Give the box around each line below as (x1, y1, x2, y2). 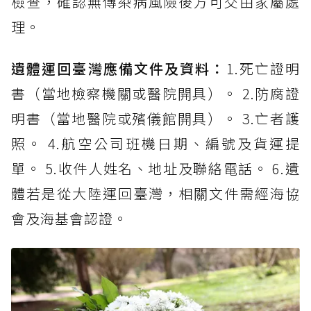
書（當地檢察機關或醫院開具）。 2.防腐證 (11, 83, 300, 104)
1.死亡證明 (226, 58, 301, 79)
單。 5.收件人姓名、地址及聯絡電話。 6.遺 (11, 158, 300, 179)
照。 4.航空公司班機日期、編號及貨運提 (11, 133, 300, 154)
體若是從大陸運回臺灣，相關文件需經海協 (11, 183, 300, 204)
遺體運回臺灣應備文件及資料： (11, 58, 226, 79)
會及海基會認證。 (11, 208, 128, 229)
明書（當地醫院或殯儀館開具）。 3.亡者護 (11, 108, 300, 129)
